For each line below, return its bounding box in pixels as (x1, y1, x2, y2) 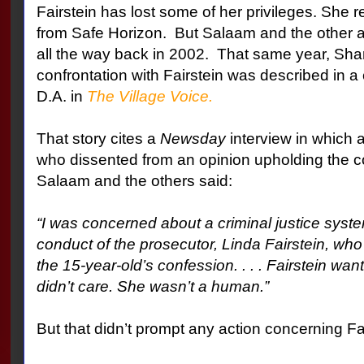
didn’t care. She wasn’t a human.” (36, 278, 269, 296)
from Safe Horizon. (36, 24, 167, 42)
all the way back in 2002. (36, 45, 213, 63)
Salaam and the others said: (36, 172, 232, 190)
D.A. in (36, 88, 87, 106)
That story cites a (36, 130, 160, 148)
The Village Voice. (86, 88, 213, 106)
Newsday (159, 130, 230, 148)
